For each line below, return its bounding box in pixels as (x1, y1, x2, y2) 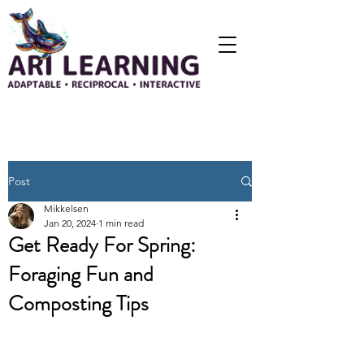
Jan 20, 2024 (44, 217, 96, 229)
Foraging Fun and (8, 259, 154, 289)
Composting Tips (8, 288, 149, 318)
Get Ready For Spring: (8, 230, 196, 260)
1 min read (98, 217, 144, 229)
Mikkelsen (44, 202, 89, 214)
